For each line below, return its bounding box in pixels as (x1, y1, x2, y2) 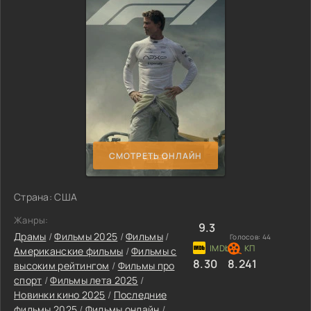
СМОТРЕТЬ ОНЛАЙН (109, 149, 202, 162)
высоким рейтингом (14, 259, 110, 272)
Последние (113, 288, 167, 301)
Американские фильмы (14, 244, 124, 258)
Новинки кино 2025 (14, 288, 106, 301)
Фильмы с (131, 244, 177, 258)
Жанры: (14, 214, 49, 226)
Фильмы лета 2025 (50, 274, 138, 287)
